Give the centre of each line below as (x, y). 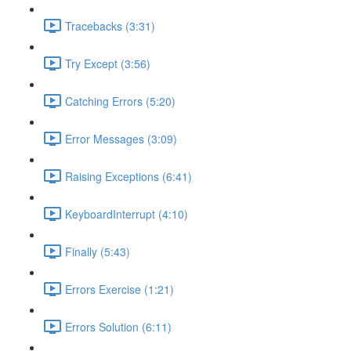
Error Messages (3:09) (121, 138)
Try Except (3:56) (108, 63)
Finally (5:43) (98, 251)
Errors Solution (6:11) (118, 326)
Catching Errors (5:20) (120, 101)
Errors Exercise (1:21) (119, 289)
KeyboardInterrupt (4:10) (127, 213)
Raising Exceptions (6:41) (128, 176)
